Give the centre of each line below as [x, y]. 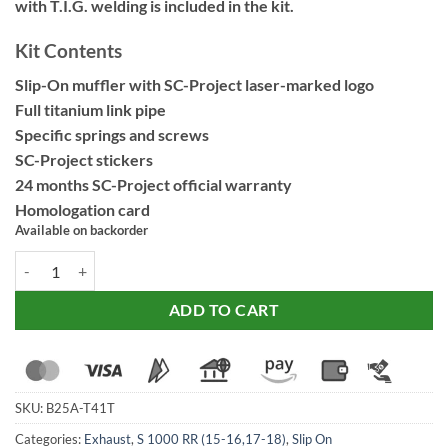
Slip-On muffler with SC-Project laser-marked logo [194, 85]
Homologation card [82, 210]
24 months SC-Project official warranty [153, 185]
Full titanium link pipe [90, 110]
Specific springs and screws [112, 135]
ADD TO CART [224, 310]
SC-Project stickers [84, 160]
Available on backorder [81, 230]
